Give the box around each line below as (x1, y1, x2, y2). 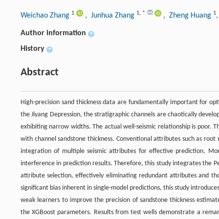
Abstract (21, 66, 59, 78)
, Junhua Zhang (85, 11, 136, 20)
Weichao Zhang (21, 11, 71, 20)
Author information (21, 29, 86, 37)
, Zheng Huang (163, 11, 213, 20)
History (21, 44, 44, 53)
